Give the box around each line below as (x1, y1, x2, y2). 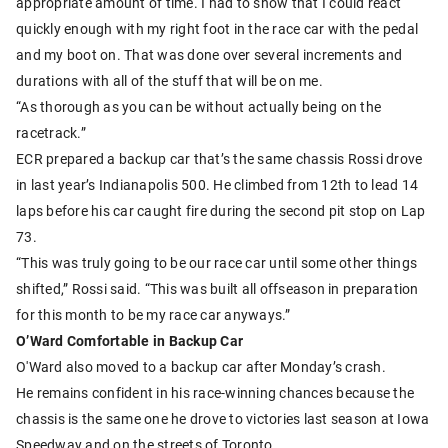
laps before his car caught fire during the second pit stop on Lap (16, 200, 426, 220)
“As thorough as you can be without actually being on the (16, 96, 381, 116)
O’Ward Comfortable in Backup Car (16, 330, 243, 350)
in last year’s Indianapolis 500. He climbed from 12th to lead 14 (16, 174, 418, 194)
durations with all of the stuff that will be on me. (16, 70, 323, 90)
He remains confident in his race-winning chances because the (16, 382, 414, 402)
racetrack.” (16, 122, 86, 142)
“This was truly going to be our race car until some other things (16, 252, 417, 272)
